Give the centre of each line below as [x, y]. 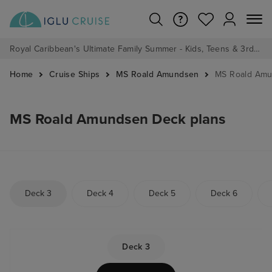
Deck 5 [162, 193]
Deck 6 [224, 193]
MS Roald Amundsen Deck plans [118, 119]
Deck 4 [100, 193]
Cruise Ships [74, 74]
